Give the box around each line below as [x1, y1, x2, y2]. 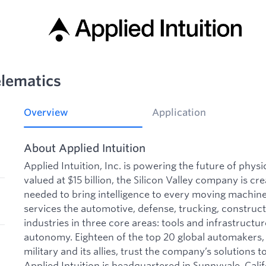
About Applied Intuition [24, 141, 145, 154]
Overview [24, 106, 68, 119]
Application [152, 106, 206, 119]
